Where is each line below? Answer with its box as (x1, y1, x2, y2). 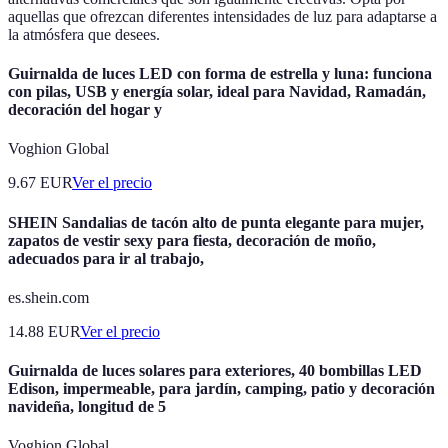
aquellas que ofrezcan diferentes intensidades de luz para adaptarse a (8, 7, 437, 25)
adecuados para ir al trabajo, (8, 249, 204, 267)
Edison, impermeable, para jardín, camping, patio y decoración (8, 380, 435, 398)
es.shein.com (8, 288, 89, 306)
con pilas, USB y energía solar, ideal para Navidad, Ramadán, (8, 83, 426, 101)
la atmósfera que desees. (8, 25, 160, 43)
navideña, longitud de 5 (8, 398, 166, 416)
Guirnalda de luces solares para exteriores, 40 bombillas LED (8, 362, 422, 380)
